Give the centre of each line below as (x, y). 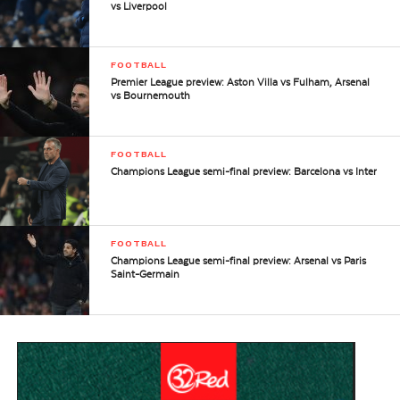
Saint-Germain (146, 274)
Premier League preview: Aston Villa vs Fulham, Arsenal (241, 82)
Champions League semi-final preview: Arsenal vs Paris (239, 261)
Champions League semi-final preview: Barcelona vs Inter (244, 171)
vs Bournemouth (151, 96)
